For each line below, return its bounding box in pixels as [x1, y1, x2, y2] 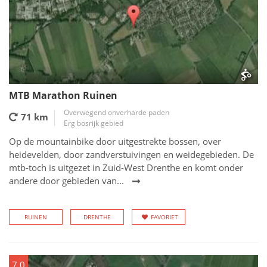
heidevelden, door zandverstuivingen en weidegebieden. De [9, 148, 254, 160]
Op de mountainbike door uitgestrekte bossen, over [9, 135, 221, 147]
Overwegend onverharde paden [64, 107, 169, 117]
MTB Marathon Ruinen [9, 89, 117, 102]
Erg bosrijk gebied [64, 118, 123, 128]
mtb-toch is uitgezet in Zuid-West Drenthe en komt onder [9, 162, 243, 173]
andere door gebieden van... [9, 175, 124, 187]
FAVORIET [151, 213, 178, 221]
